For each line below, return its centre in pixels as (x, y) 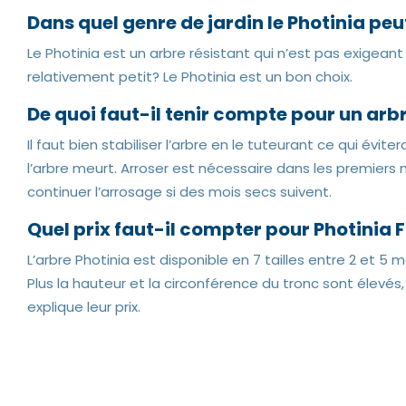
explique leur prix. (84, 307)
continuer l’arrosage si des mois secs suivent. (179, 192)
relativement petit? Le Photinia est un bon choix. (190, 77)
